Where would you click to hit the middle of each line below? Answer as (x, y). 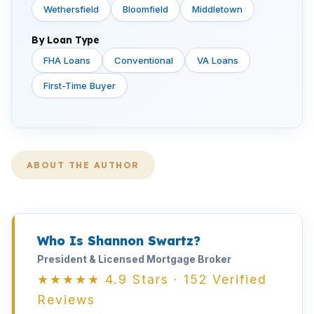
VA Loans (218, 60)
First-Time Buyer (80, 86)
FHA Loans (67, 60)
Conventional (144, 60)
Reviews (66, 300)
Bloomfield (145, 9)
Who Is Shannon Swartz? (119, 240)
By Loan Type (66, 40)
